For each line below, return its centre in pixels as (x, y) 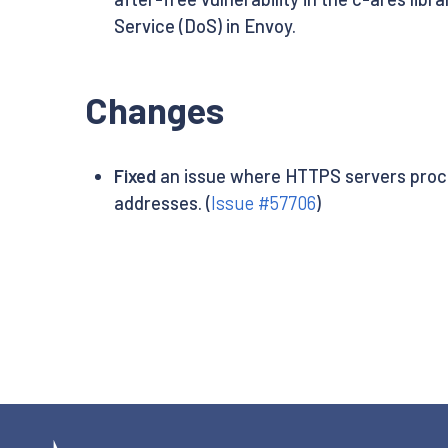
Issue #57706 (263, 203)
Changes (154, 110)
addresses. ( (162, 203)
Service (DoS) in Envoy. (204, 26)
